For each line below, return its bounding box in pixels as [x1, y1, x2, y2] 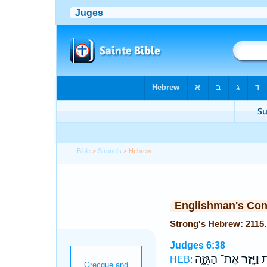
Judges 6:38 [169, 240, 225, 250]
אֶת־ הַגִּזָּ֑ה [194, 253, 239, 266]
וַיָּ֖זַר [238, 253, 259, 266]
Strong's [98, 147, 122, 154]
